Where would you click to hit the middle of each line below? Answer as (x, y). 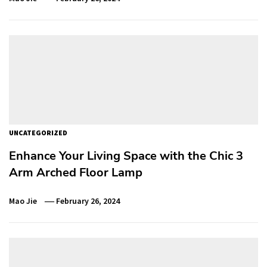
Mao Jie (23, 201)
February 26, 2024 (88, 201)
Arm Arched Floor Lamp (76, 172)
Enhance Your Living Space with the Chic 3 (126, 156)
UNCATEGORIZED (38, 132)
